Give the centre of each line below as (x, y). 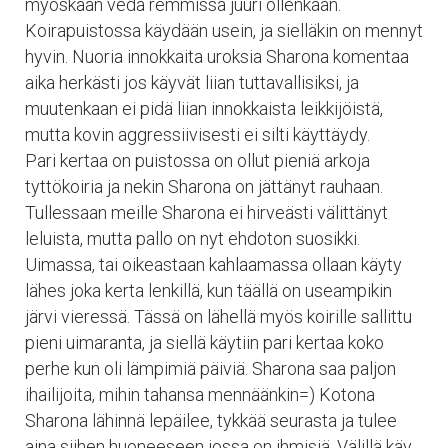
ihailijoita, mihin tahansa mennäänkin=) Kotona (200, 394)
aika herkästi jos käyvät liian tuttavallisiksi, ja (192, 82)
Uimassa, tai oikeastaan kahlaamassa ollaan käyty (213, 264)
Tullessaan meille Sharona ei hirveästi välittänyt (206, 212)
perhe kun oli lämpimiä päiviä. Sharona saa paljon (210, 368)
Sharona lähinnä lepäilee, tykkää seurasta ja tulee (211, 420)
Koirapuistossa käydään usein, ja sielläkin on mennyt (224, 30)
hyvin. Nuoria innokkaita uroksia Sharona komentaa (217, 56)
